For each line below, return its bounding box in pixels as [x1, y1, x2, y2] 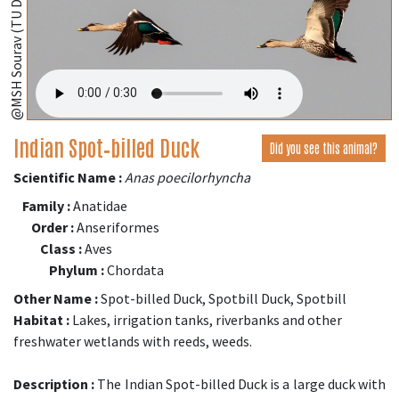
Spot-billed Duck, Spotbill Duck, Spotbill [98, 289, 346, 307]
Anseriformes [74, 217, 159, 236]
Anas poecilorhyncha [125, 167, 250, 186]
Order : [31, 217, 74, 236]
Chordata [104, 260, 164, 279]
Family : [22, 196, 70, 215]
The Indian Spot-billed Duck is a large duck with [94, 374, 387, 393]
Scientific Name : [13, 167, 122, 186]
